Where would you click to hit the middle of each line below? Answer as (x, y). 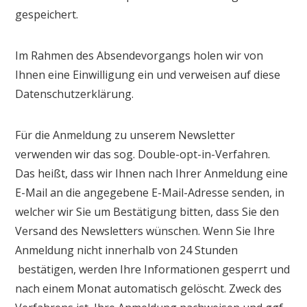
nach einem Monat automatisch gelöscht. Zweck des (149, 288)
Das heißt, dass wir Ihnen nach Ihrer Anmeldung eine (152, 173)
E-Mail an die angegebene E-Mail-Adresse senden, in (150, 192)
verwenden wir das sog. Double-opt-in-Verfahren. (143, 154)
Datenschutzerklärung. (75, 94)
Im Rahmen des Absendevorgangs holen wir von (139, 55)
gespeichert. (47, 14)
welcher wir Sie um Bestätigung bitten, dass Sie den (147, 211)
